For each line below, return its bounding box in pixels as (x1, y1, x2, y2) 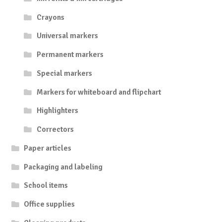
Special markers (36, 68, 92, 78)
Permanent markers (36, 50, 104, 60)
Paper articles (24, 143, 72, 153)
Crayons (36, 12, 64, 22)
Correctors (36, 124, 74, 135)
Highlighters (36, 106, 78, 116)
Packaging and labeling (24, 162, 103, 172)
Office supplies (24, 199, 75, 210)
